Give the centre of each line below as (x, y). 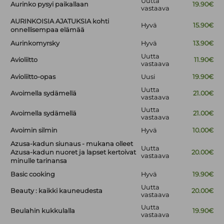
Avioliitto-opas (33, 77)
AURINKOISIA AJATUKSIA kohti (60, 21)
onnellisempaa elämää (48, 30)
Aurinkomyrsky (35, 43)
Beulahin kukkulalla (43, 211)
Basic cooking (33, 174)
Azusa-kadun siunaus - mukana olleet (72, 144)
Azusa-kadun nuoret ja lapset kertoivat (73, 152)
